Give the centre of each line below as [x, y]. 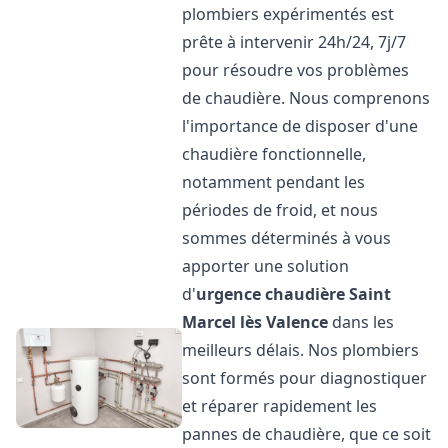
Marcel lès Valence [255, 322]
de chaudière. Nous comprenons [306, 98]
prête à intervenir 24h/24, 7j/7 [294, 42]
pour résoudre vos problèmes [296, 70]
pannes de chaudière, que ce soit [307, 434]
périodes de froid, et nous [280, 210]
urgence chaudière [271, 294]
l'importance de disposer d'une [300, 126]
